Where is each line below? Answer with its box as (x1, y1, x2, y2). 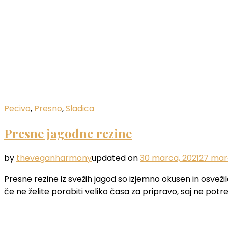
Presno (34, 102, 62, 115)
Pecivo (4, 102, 31, 115)
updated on (92, 152, 140, 164)
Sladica (66, 102, 94, 115)
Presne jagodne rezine (4, 125, 132, 141)
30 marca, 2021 (140, 152, 199, 164)
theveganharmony (16, 152, 92, 164)
